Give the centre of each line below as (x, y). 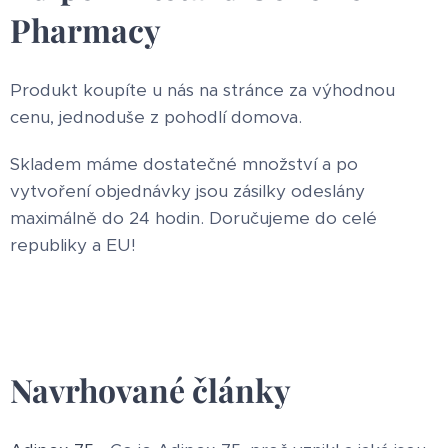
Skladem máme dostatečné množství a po (184, 163)
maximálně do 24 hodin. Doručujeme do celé (193, 217)
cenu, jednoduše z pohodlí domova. (156, 116)
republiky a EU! (73, 244)
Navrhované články (150, 389)
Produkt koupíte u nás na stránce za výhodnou (202, 89)
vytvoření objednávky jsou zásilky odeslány (187, 190)
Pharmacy (85, 29)
